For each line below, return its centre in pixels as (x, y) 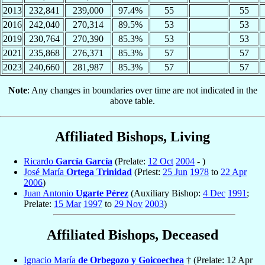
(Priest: (147, 172)
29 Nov (128, 204)
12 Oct (161, 161)
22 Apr (234, 172)
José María (45, 172)
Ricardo (40, 161)
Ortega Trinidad (99, 172)
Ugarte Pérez (102, 193)
